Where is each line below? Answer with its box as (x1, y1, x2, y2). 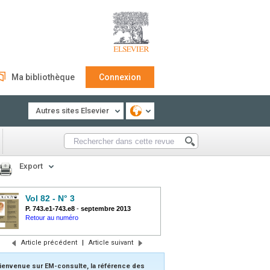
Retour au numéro (25, 214, 78, 221)
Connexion (99, 72, 141, 82)
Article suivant (88, 239, 133, 246)
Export (19, 162, 43, 171)
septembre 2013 (81, 205, 131, 212)
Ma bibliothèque (11, 72, 75, 82)
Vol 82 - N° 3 (25, 193, 75, 203)
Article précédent (20, 239, 77, 246)
